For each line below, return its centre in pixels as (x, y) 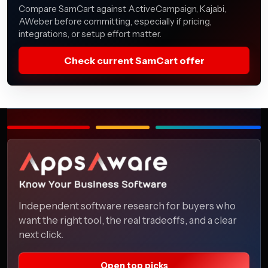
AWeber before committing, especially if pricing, (115, 21)
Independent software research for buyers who (127, 205)
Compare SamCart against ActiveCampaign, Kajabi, (122, 9)
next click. (41, 234)
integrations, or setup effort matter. (90, 34)
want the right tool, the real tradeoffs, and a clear (128, 220)
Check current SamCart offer (134, 60)
